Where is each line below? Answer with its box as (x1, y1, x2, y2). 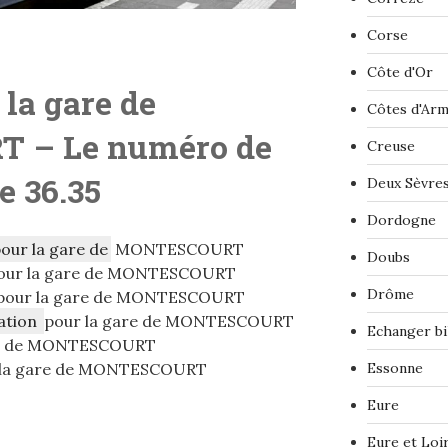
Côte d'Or (366, 63, 433, 82)
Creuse (366, 137, 415, 156)
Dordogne (366, 211, 436, 230)
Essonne (366, 359, 423, 378)
